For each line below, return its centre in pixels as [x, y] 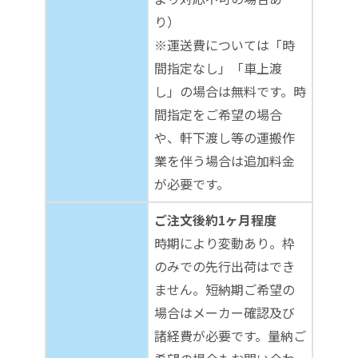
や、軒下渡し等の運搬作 [225, 137]
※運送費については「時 [225, 44]
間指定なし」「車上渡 [218, 68]
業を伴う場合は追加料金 [225, 160]
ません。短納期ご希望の [225, 289]
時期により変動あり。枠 [225, 243]
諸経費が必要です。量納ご [230, 335]
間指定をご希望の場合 [218, 114]
